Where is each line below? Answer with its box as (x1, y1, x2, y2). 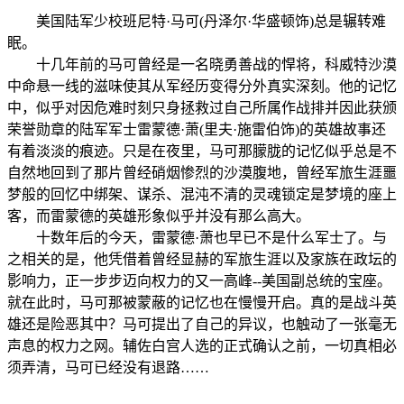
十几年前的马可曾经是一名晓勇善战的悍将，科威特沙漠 (7, 56, 397, 72)
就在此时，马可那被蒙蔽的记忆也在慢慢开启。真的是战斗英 (7, 294, 397, 310)
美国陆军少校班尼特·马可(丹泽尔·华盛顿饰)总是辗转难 (7, 13, 386, 29)
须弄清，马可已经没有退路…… (7, 359, 209, 375)
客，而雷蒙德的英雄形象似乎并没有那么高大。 (7, 207, 310, 224)
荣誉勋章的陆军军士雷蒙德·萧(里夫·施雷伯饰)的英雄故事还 (7, 121, 386, 137)
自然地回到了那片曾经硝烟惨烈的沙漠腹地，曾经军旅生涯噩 (7, 164, 397, 180)
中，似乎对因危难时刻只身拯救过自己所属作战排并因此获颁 (7, 99, 397, 115)
